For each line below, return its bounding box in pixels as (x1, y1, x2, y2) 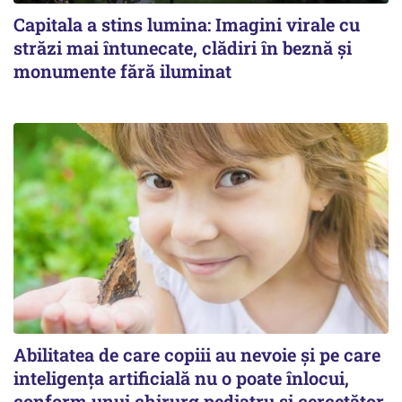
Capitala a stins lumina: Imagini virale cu (13, 12, 360, 36)
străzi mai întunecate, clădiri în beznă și (13, 35, 352, 59)
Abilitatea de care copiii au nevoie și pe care (13, 343, 380, 366)
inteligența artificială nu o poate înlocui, (13, 366, 349, 389)
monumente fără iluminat (13, 58, 232, 83)
